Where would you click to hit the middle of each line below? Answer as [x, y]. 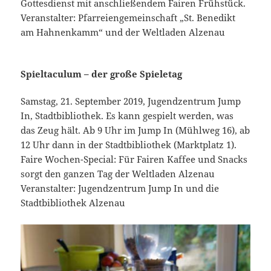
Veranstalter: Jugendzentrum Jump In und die [120, 188]
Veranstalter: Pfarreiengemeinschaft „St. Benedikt [128, 18]
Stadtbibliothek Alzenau [73, 203]
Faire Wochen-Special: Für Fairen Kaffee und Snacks [134, 159]
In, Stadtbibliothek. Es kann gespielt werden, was [127, 116]
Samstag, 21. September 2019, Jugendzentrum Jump [131, 101]
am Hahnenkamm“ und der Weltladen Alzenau [123, 32]
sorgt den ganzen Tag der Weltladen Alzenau [118, 174]
